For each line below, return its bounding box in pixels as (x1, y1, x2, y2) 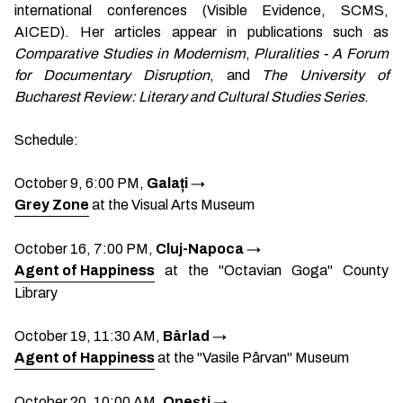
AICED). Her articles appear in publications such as (14, 24, 389, 40)
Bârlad (163, 328, 210, 344)
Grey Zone (14, 197, 89, 212)
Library (14, 285, 58, 300)
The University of (262, 67, 390, 83)
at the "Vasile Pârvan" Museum (155, 350, 349, 365)
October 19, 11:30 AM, (14, 328, 163, 344)
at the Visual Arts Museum (89, 197, 255, 212)
